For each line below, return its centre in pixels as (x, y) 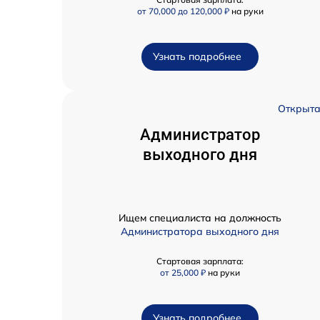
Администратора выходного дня (200, 232)
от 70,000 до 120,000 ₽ (184, 11)
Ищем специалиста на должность (200, 218)
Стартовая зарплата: (200, 261)
